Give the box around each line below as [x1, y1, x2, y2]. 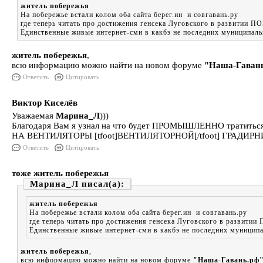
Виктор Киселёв [12, 98, 77, 107]
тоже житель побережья [12, 168, 109, 178]
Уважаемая [12, 111, 56, 120]
